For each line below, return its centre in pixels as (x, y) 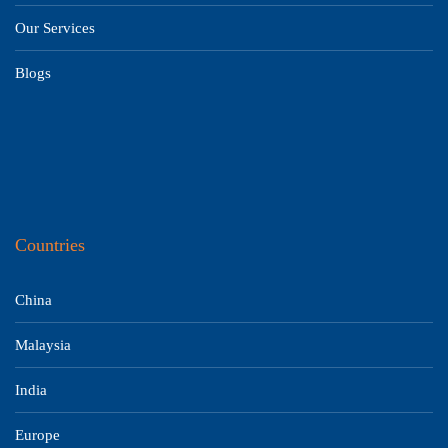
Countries (50, 245)
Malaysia (43, 345)
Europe (37, 435)
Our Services (55, 28)
